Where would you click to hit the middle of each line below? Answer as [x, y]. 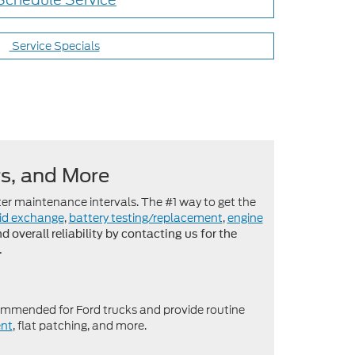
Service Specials [54, 46]
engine [245, 218]
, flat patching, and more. [79, 325]
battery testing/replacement [145, 218]
